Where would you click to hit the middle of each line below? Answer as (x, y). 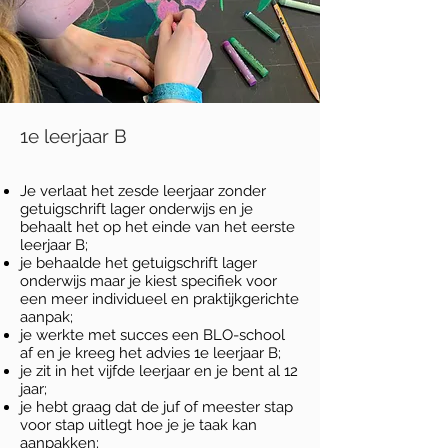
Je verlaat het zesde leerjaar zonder (143, 191)
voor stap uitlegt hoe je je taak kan (138, 425)
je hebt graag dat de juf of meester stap (156, 407)
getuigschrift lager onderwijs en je (136, 209)
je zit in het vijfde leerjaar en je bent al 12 (159, 371)
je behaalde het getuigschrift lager (138, 263)
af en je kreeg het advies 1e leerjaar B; (150, 353)
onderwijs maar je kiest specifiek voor (148, 281)
